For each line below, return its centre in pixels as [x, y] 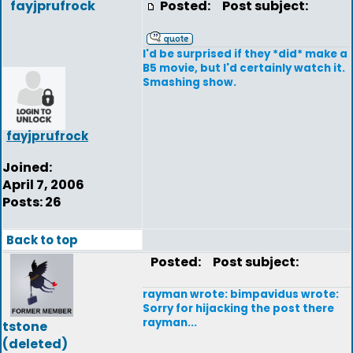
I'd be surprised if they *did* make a [245, 54]
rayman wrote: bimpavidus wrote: [241, 294]
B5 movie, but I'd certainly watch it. [244, 68]
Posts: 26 [32, 202]
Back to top [42, 240]
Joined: [27, 167]
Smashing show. [190, 82]
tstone [25, 327]
